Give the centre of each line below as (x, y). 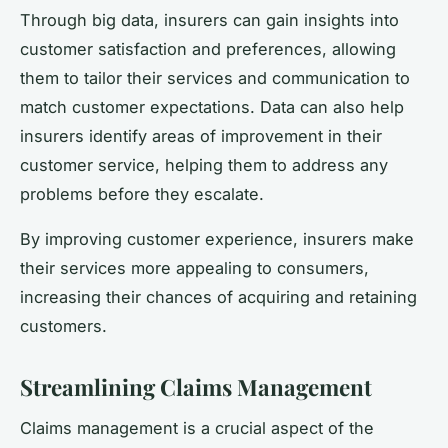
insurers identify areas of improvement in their (201, 136)
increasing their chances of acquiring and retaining (218, 297)
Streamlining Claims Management (196, 387)
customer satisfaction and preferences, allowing (208, 49)
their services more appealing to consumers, (194, 268)
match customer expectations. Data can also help (212, 107)
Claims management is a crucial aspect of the (197, 427)
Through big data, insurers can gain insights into (209, 20)
